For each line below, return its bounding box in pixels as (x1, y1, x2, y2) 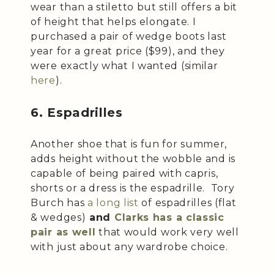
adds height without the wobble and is (31, 152, 235, 165)
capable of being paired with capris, (31, 167, 218, 179)
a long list (84, 196, 139, 209)
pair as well (31, 226, 96, 238)
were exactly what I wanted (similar (31, 59, 218, 72)
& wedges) (31, 211, 86, 223)
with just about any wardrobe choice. (31, 240, 228, 253)
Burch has (31, 196, 85, 209)
